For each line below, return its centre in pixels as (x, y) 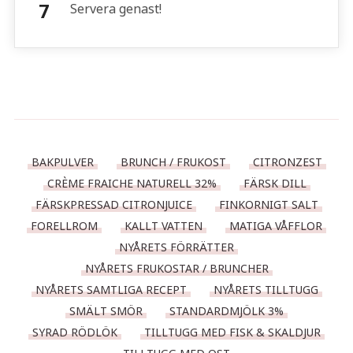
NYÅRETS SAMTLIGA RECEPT (111, 290)
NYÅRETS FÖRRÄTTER (176, 247)
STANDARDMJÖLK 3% (227, 311)
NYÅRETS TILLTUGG (266, 290)
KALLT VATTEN (163, 226)
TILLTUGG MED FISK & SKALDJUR (232, 333)
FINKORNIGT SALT (268, 205)
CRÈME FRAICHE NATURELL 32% (132, 184)
